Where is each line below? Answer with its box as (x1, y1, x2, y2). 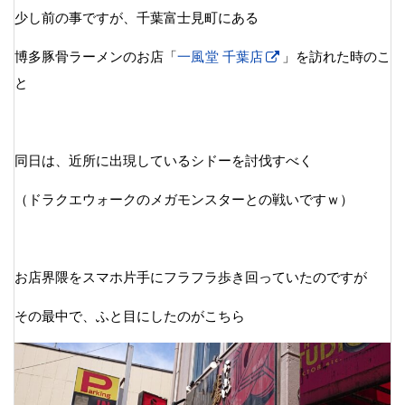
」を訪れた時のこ (281, 48, 391, 64)
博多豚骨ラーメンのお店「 (14, 48, 178, 64)
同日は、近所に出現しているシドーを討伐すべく (14, 152, 313, 168)
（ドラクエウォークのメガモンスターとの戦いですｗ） (14, 191, 353, 207)
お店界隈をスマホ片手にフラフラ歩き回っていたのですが (14, 268, 367, 285)
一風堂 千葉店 (177, 48, 263, 64)
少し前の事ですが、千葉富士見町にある (14, 9, 259, 25)
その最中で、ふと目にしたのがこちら (14, 307, 245, 324)
